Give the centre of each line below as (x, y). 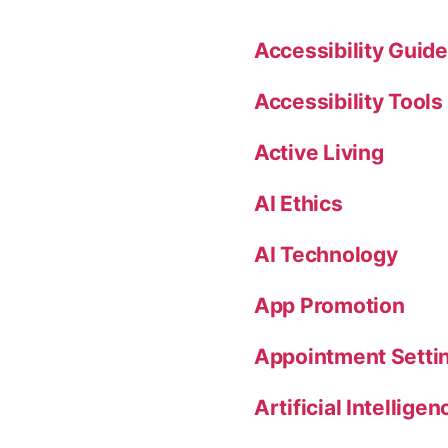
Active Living (319, 152)
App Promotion (329, 305)
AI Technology (326, 254)
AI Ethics (298, 203)
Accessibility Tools (348, 101)
